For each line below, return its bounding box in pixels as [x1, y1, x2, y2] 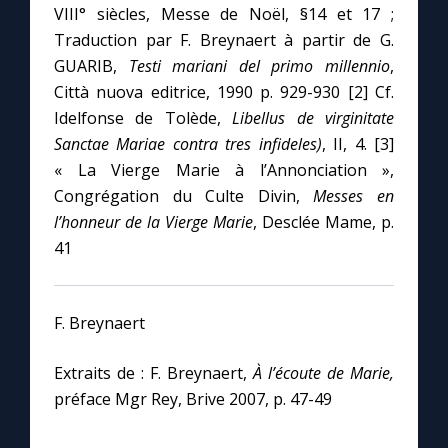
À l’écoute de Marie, [253, 362, 394, 385]
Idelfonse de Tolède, [54, 107, 233, 130]
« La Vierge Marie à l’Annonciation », [54, 159, 394, 182]
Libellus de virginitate [232, 107, 395, 130]
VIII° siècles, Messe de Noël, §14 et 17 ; [54, 3, 394, 26]
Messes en [313, 185, 395, 208]
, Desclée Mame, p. [253, 211, 394, 234]
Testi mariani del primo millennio [128, 55, 391, 78]
